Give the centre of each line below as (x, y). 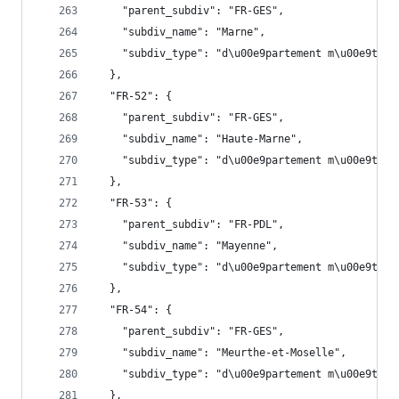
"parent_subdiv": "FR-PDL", (191, 224)
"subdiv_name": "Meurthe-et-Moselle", (222, 353)
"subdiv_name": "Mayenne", (187, 246)
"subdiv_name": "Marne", (181, 32)
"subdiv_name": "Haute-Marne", (200, 139)
